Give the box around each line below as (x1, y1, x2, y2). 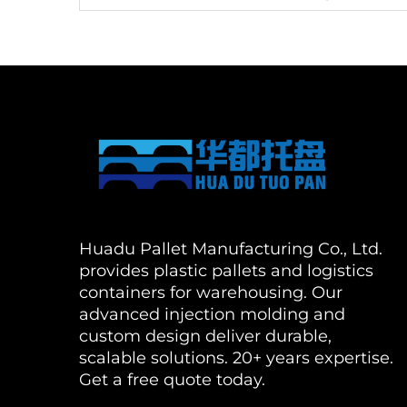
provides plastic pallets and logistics (79, 261, 373, 281)
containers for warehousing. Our (79, 283, 342, 303)
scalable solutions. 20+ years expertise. (79, 348, 393, 368)
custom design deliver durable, (79, 326, 332, 346)
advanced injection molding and (79, 304, 345, 324)
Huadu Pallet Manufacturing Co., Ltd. (79, 239, 382, 259)
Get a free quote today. (79, 370, 265, 390)
